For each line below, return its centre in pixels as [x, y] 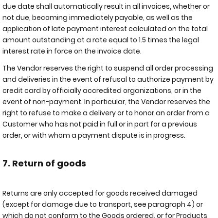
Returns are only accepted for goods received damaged [100, 193]
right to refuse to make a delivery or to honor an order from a [106, 113]
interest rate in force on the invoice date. [72, 51]
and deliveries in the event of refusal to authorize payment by [108, 79]
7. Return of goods [44, 163]
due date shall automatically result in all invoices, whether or [106, 6]
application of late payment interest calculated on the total [105, 29]
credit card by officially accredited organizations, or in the [102, 90]
